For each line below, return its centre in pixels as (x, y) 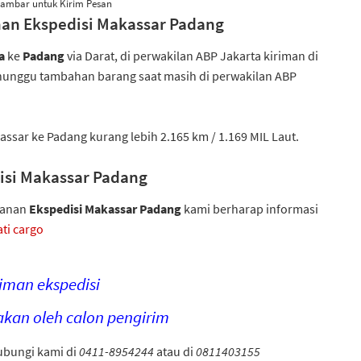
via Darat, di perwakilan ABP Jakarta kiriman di (193, 56)
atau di (175, 351)
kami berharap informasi (251, 209)
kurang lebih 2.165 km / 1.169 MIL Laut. (195, 136)
